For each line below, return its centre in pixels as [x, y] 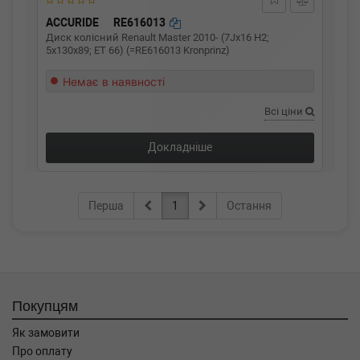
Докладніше [180, 147]
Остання [249, 206]
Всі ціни [285, 111]
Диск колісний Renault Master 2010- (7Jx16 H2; [157, 37]
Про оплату [42, 351]
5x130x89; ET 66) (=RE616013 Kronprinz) [138, 50]
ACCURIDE [72, 22]
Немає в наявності [114, 82]
